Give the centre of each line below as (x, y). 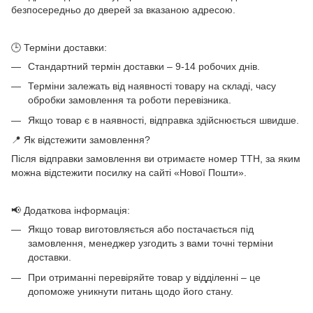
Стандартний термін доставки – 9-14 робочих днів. (144, 66)
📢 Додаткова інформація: (71, 211)
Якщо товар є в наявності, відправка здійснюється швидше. (163, 120)
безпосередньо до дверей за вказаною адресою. (123, 10)
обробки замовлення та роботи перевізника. (130, 100)
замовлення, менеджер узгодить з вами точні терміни (151, 243)
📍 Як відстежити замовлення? (81, 140)
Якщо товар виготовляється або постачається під (141, 230)
